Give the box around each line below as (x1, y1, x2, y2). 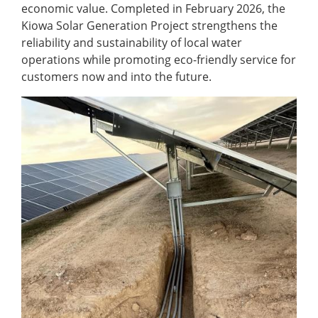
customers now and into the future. (21, 69, 214, 84)
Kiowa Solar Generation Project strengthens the (21, 18, 278, 33)
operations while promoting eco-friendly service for (21, 52, 296, 67)
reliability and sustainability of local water (21, 35, 242, 50)
